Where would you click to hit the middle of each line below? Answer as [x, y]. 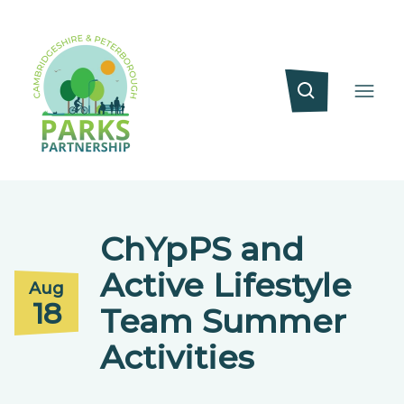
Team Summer [223, 321]
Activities [177, 357]
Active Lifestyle [226, 285]
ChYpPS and [202, 249]
